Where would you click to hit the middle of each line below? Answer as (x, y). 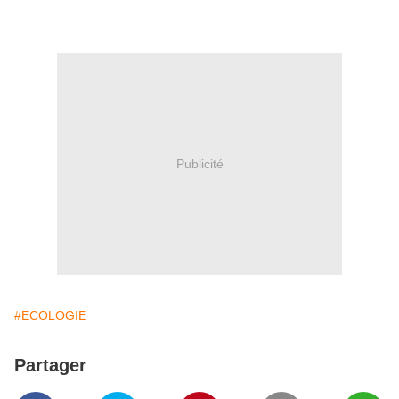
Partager (50, 366)
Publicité (199, 163)
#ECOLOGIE (50, 316)
